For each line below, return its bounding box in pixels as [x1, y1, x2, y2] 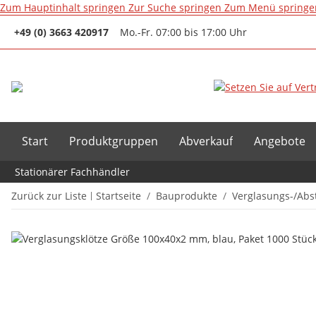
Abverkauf [179, 133, 233, 149]
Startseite [96, 189, 141, 202]
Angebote [254, 133, 305, 149]
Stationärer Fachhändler [15, 165, 130, 178]
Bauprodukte [156, 189, 217, 202]
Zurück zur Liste [11, 189, 87, 202]
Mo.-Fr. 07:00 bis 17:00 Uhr [120, 25, 247, 39]
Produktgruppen [69, 133, 158, 149]
